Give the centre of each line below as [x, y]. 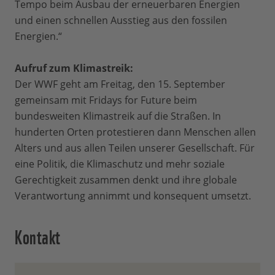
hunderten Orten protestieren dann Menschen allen [135, 132]
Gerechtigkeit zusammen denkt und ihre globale [126, 180]
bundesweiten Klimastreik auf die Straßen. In [118, 116]
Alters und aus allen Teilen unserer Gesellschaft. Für [135, 148]
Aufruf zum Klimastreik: [76, 68]
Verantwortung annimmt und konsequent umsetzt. [133, 196]
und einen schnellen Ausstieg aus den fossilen [121, 21]
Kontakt [38, 236]
